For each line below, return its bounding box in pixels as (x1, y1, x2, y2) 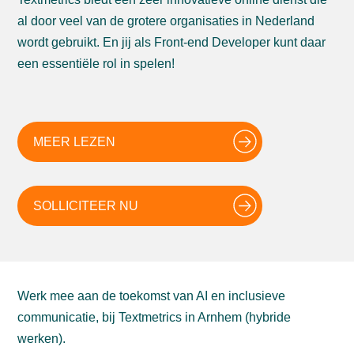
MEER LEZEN (33, 135, 116, 149)
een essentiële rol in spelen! (17, 57, 175, 70)
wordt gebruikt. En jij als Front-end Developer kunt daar (17, 36, 326, 49)
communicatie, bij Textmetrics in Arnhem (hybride (17, 311, 292, 324)
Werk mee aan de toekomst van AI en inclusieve (17, 289, 286, 303)
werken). (17, 332, 66, 345)
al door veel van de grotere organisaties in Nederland (17, 14, 315, 28)
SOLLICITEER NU (33, 199, 139, 213)
